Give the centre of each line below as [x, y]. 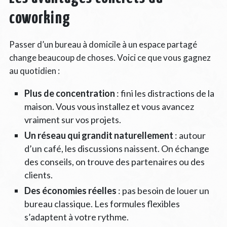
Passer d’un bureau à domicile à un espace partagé [103, 44]
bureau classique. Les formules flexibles [102, 203]
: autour [189, 135]
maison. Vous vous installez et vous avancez [109, 106]
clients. [38, 175]
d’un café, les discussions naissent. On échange [117, 148]
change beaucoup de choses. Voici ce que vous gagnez [110, 57]
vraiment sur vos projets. [72, 119]
